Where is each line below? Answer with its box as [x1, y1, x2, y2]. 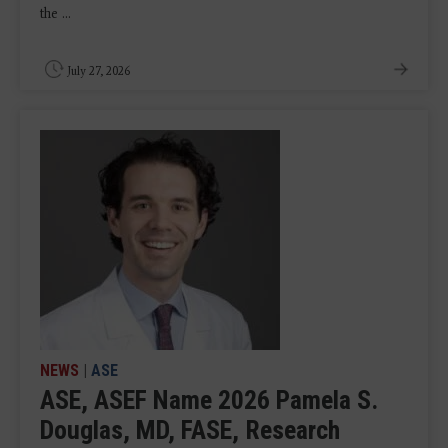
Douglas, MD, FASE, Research [40, 415, 340, 446]
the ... [40, 5, 71, 23]
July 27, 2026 [67, 64, 130, 79]
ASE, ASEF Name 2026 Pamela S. [40, 385, 378, 416]
